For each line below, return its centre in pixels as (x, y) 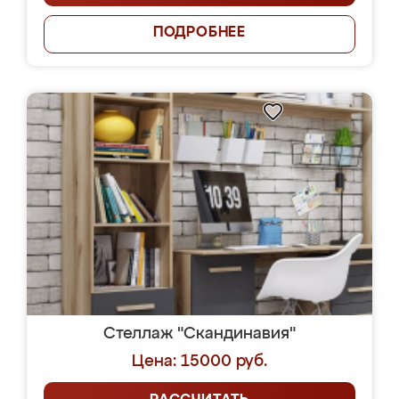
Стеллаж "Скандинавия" (199, 334)
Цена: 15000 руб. (199, 362)
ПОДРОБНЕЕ (199, 33)
